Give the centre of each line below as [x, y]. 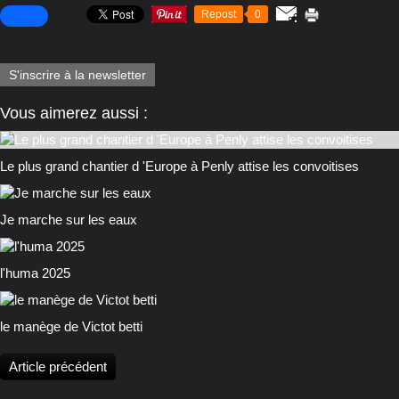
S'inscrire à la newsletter [77, 75]
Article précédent [58, 367]
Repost [219, 15]
